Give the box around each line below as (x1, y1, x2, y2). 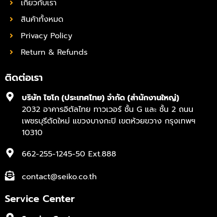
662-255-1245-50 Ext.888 (22, 148, 116, 160)
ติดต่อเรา (5, 70, 43, 85)
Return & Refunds (20, 46, 88, 58)
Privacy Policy (20, 30, 72, 42)
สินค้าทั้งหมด (20, 14, 63, 25)
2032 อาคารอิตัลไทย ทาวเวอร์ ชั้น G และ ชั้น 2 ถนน (22, 104, 193, 115)
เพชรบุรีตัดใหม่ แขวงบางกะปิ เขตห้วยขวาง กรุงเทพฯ (22, 115, 195, 127)
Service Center (5, 191, 75, 206)
